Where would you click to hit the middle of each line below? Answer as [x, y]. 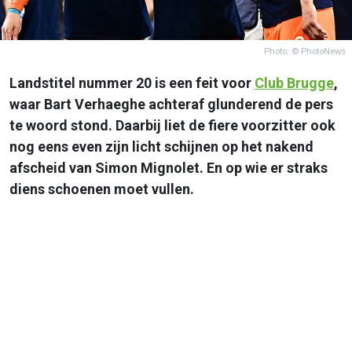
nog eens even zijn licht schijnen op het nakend [161, 146]
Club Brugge [294, 82]
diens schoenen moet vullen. [102, 189]
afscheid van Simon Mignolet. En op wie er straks [169, 167]
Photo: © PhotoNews [305, 51]
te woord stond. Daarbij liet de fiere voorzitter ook [172, 125]
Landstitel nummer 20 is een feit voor [132, 82]
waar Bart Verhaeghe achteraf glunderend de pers [171, 104]
